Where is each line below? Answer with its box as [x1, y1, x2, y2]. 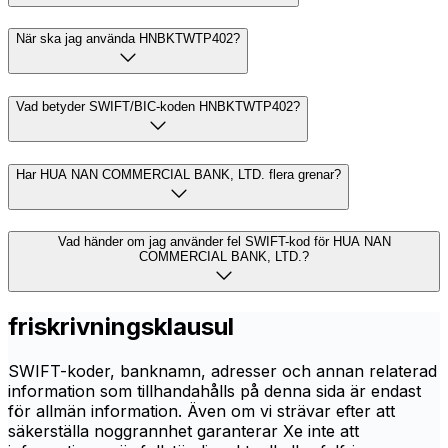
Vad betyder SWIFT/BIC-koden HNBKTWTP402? [16, 98, 300, 114]
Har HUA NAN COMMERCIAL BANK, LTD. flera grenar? [16, 166, 341, 182]
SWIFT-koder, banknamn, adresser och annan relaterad [8, 361, 437, 382]
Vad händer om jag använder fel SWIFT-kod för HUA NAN [57, 234, 391, 250]
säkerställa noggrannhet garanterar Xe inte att [8, 421, 359, 442]
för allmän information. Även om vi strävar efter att [8, 401, 395, 422]
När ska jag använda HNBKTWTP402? [16, 31, 240, 47]
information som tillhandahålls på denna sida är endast [8, 381, 421, 402]
